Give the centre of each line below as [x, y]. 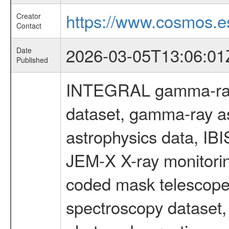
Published [32, 60]
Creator [28, 16]
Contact [29, 26]
